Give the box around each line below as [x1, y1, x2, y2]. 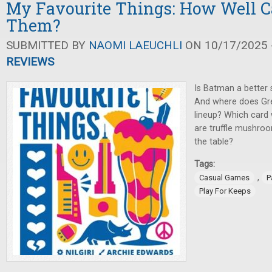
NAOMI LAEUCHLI [89, 38, 182, 52]
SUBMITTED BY [6, 38, 89, 52]
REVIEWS [6, 55, 54, 69]
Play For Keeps [199, 186, 251, 195]
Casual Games [199, 173, 250, 182]
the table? [194, 137, 233, 147]
